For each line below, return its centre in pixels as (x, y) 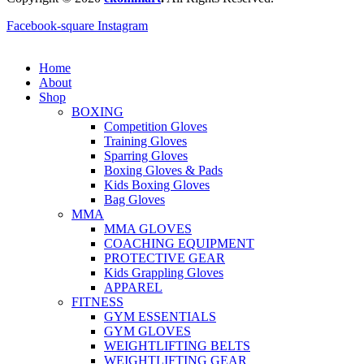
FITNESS (97, 302)
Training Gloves (145, 141)
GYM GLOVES (147, 331)
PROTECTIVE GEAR (165, 258)
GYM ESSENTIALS (160, 317)
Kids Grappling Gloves (164, 273)
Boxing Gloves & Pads (163, 171)
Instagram (123, 26)
